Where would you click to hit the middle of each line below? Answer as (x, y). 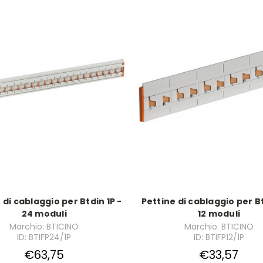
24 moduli (44, 214)
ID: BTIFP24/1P (44, 237)
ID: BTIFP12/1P (219, 237)
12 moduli (219, 214)
